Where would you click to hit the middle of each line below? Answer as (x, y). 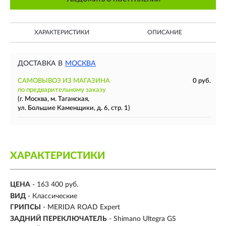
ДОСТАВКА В (40, 64)
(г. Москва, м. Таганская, (53, 99)
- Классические (52, 196)
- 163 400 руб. (55, 185)
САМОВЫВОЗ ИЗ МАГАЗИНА (64, 81)
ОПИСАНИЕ (164, 32)
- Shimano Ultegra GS (143, 219)
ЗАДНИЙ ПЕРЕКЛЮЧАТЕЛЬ (59, 219)
